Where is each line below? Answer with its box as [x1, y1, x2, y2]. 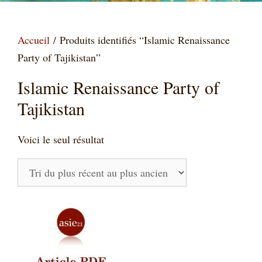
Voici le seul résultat [18, 132, 104, 146]
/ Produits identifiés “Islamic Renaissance [50, 32, 230, 47]
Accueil [18, 32, 50, 47]
